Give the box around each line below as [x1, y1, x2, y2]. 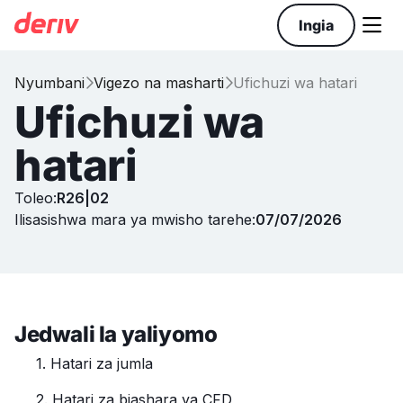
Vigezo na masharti [94, 74, 224, 92]
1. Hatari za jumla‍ [36, 354, 153, 372]
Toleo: [14, 189, 57, 207]
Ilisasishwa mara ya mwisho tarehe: [14, 210, 255, 228]
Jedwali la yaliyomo [14, 321, 218, 347]
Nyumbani [14, 74, 85, 92]
